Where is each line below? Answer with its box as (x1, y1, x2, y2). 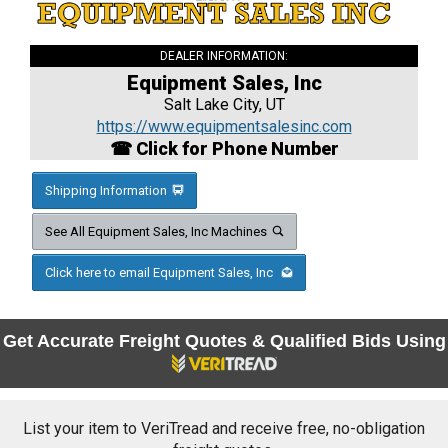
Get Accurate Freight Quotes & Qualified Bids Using (2, 331, 446, 352)
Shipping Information (45, 183, 167, 199)
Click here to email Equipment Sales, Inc (45, 265, 276, 281)
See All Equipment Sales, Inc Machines (45, 224, 267, 240)
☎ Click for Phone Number (109, 138, 339, 160)
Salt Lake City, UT (163, 95, 285, 115)
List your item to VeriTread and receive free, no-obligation (23, 419, 425, 439)
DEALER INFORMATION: (160, 49, 288, 64)
